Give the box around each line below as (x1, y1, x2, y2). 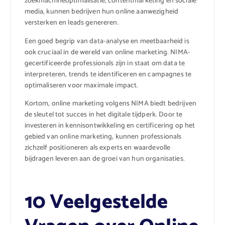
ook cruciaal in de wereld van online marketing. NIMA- (24, 46, 190, 58)
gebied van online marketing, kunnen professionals (24, 131, 182, 143)
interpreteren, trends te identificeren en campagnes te (24, 68, 192, 80)
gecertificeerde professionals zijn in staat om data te (24, 57, 185, 69)
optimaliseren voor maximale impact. (24, 79, 139, 91)
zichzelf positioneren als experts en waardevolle (24, 142, 171, 154)
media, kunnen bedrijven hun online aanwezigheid (24, 6, 179, 18)
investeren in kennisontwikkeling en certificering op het (24, 120, 195, 132)
